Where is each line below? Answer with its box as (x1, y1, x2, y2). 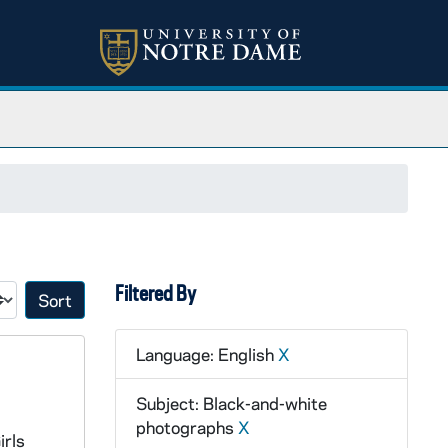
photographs (135, 416, 238, 438)
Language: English (135, 343, 278, 365)
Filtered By (114, 280, 196, 306)
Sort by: (82, 299, 144, 322)
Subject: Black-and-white (135, 392, 327, 414)
